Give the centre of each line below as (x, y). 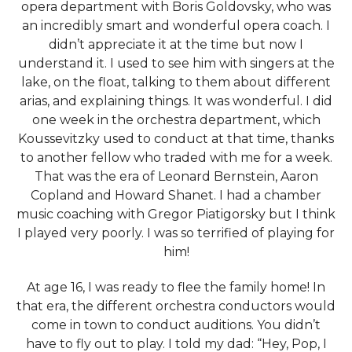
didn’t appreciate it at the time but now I (176, 44)
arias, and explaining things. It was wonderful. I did (176, 101)
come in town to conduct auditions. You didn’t (176, 324)
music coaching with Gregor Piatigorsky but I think (176, 214)
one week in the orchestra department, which (176, 119)
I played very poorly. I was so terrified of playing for (176, 233)
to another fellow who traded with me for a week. (176, 157)
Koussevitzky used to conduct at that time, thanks (176, 138)
